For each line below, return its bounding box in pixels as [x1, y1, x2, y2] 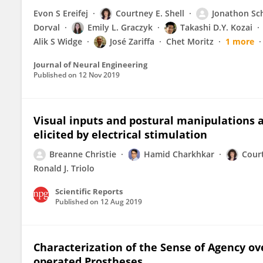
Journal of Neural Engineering [33, 59, 147, 70]
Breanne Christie [49, 149, 116, 160]
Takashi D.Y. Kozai [180, 22, 252, 33]
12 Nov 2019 [79, 70, 120, 80]
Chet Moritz [166, 36, 214, 47]
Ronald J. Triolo [33, 163, 95, 174]
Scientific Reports [55, 186, 123, 197]
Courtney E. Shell [116, 8, 184, 19]
